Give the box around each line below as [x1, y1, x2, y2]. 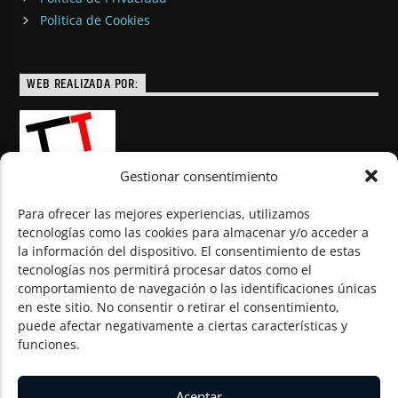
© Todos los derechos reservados [20, 250, 219, 267]
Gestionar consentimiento [120, 167, 278, 185]
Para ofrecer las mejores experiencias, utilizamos [18, 205, 310, 222]
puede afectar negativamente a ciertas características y [18, 317, 347, 334]
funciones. [18, 336, 80, 353]
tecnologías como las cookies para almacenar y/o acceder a [18, 224, 369, 241]
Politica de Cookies [39, 12, 150, 29]
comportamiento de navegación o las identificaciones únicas [18, 280, 377, 297]
